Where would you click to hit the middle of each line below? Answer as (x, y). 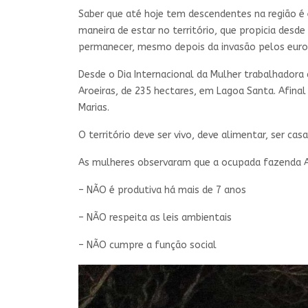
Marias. (94, 108)
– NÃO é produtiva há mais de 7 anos (162, 190)
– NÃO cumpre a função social (147, 245)
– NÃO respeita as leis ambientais (155, 218)
